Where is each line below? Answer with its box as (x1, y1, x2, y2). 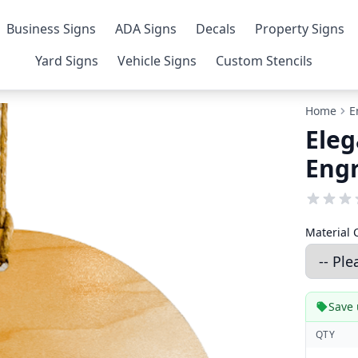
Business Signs (6, 20, 97, 38)
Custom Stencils (216, 52, 313, 70)
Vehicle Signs (117, 52, 197, 70)
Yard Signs (35, 52, 99, 70)
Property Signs (255, 20, 345, 38)
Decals (196, 20, 237, 38)
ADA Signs (115, 20, 177, 38)
